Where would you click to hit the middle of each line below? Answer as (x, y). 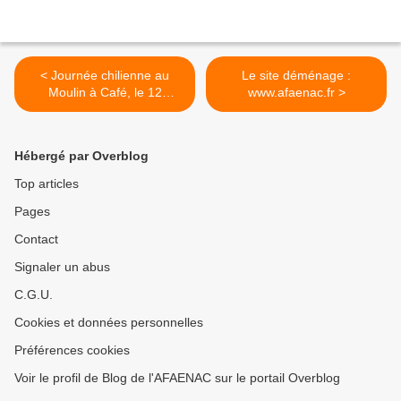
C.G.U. (34, 295)
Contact (36, 239)
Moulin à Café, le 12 (105, 93)
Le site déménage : (296, 76)
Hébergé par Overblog (81, 156)
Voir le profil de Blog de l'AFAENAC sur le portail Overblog (177, 378)
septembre (105, 110)
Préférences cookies (72, 350)
